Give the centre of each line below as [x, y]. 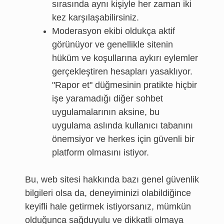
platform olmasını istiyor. [100, 152]
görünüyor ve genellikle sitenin [112, 44]
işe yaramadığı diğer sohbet [107, 98]
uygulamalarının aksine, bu [106, 112]
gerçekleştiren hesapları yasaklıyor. [122, 71]
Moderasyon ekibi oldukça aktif [113, 31]
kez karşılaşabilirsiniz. [95, 17]
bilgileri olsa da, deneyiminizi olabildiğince [108, 193]
